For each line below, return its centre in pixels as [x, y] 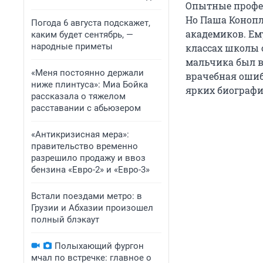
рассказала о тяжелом [78, 96]
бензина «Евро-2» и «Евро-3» [90, 170]
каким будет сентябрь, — [82, 35]
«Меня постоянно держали [87, 73]
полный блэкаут [65, 220]
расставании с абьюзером [86, 108]
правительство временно [85, 146]
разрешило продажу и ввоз [88, 158]
